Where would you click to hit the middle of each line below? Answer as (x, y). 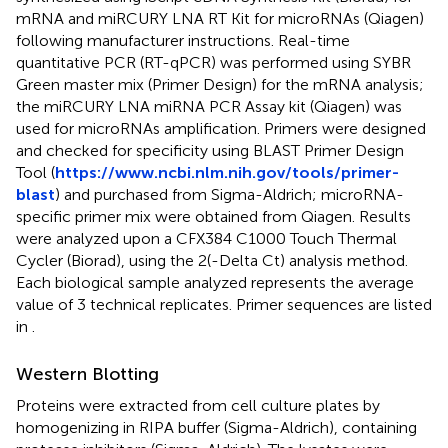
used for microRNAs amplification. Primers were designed (221, 128)
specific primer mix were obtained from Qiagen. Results (213, 216)
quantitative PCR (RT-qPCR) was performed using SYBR (213, 62)
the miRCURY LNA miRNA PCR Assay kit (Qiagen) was (209, 106)
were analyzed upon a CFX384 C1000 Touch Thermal (206, 238)
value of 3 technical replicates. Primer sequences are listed (224, 304)
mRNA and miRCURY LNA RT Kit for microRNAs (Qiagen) (220, 18)
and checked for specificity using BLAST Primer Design (210, 150)
